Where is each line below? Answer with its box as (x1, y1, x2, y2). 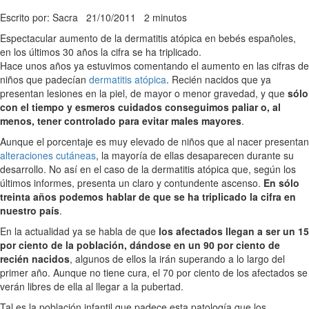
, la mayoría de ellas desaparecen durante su (96, 148, 294, 163)
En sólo (263, 176, 299, 190)
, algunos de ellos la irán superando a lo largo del (70, 252, 285, 266)
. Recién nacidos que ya (166, 72, 271, 87)
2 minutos (144, 10, 187, 25)
